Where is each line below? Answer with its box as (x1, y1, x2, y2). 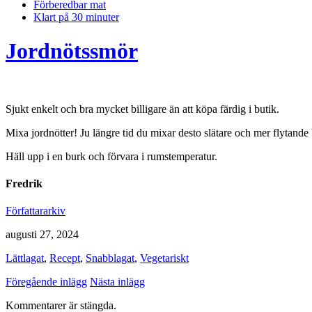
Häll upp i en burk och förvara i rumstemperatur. (6, 150, 217, 162)
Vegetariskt (140, 252, 189, 265)
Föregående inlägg (6, 276, 87, 288)
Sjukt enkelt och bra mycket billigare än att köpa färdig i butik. (6, 102, 279, 115)
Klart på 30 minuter (33, 11, 119, 23)
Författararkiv (6, 205, 65, 217)
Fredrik (6, 178, 42, 190)
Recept (49, 252, 80, 265)
